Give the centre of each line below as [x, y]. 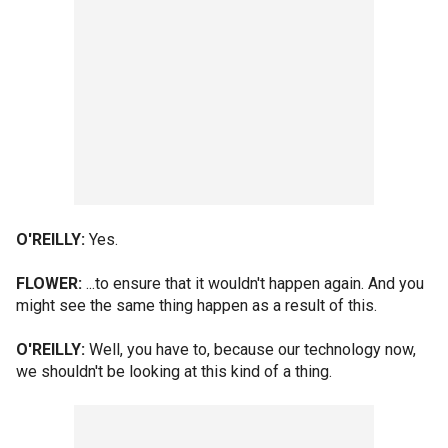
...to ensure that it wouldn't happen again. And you [253, 283]
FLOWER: [49, 283]
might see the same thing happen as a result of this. [196, 305]
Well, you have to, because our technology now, [250, 349]
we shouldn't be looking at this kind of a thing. [174, 371]
